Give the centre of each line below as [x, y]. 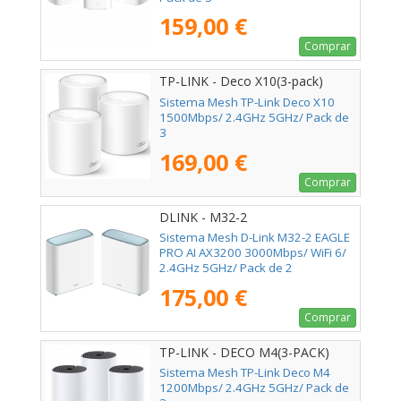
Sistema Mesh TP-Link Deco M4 [245, 372]
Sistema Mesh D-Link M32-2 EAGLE [255, 237]
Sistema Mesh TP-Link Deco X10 [247, 102]
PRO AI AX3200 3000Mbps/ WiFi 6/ [253, 252]
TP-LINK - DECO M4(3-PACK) [244, 352]
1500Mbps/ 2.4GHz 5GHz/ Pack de [254, 117]
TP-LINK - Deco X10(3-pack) [241, 81]
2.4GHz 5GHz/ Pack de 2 [226, 267]
